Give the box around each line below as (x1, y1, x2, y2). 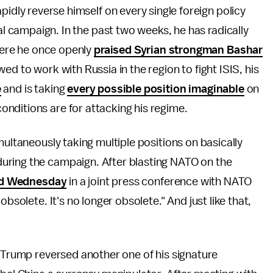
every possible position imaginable (67, 83, 244, 95)
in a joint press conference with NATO (66, 175, 252, 188)
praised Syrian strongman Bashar (94, 44, 263, 56)
